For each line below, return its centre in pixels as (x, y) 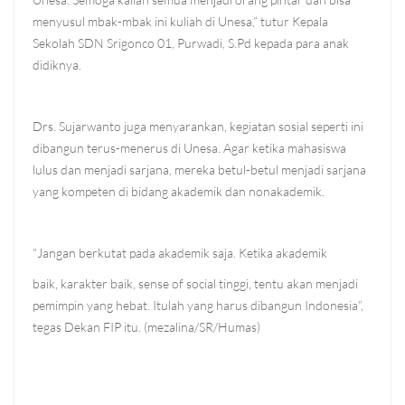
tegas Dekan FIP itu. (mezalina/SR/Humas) (146, 327)
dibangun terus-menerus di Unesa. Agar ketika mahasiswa (189, 148)
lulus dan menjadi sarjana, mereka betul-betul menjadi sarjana (199, 170)
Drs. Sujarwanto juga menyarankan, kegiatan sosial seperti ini (198, 126)
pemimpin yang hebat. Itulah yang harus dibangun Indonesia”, (198, 305)
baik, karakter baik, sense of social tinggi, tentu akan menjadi (195, 283)
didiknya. (57, 65)
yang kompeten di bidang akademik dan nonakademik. (179, 191)
